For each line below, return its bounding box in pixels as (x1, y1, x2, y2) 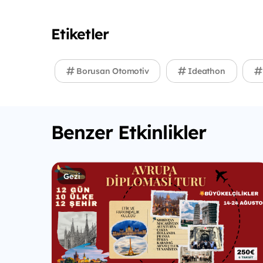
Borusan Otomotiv (74, 65, 149, 76)
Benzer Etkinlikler (51, 120, 206, 144)
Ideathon (186, 65, 225, 76)
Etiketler (51, 24, 109, 43)
